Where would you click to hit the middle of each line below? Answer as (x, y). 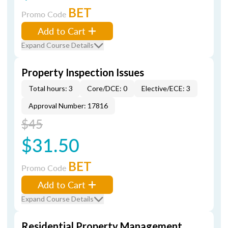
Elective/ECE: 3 (166, 88)
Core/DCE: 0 (107, 88)
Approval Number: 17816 (68, 106)
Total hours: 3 (51, 88)
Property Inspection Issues (83, 72)
